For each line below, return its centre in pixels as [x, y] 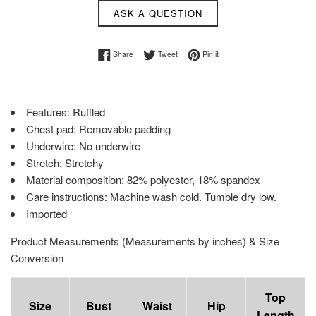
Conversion [37, 258]
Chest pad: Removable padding [98, 129]
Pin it [210, 54]
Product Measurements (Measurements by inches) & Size [145, 241]
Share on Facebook [165, 54]
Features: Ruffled [66, 112]
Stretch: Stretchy [65, 163]
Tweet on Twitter [204, 54]
